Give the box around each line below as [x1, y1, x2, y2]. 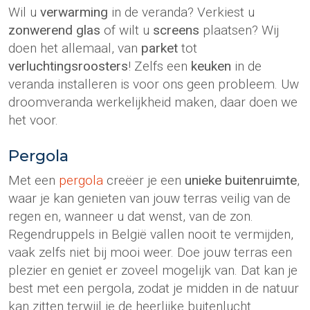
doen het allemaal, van [8, 39, 141, 56]
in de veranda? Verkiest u [108, 3, 255, 20]
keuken [191, 57, 231, 74]
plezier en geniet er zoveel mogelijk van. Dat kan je [8, 262, 298, 278]
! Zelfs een [128, 57, 191, 74]
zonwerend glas [8, 21, 100, 38]
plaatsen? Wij [199, 21, 279, 38]
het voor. [8, 111, 58, 128]
